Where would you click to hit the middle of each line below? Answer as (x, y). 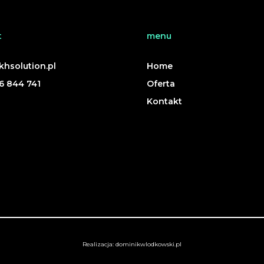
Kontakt (164, 102)
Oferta (161, 84)
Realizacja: (99, 245)
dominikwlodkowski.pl (148, 245)
